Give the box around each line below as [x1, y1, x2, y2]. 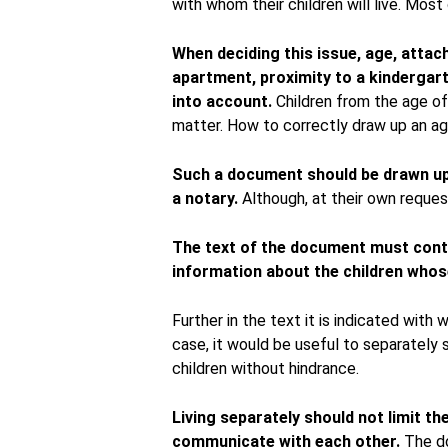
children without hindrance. [172, 359, 359, 378]
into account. [172, 92, 272, 111]
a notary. [172, 189, 238, 208]
